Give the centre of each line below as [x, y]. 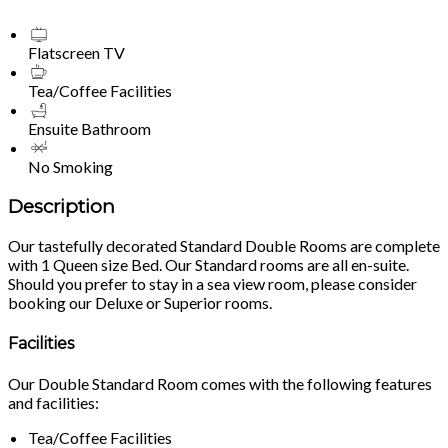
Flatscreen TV [76, 52]
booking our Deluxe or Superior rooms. [140, 303]
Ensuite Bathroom [89, 128]
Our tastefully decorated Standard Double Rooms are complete [224, 246]
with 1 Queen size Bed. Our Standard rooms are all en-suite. [208, 265]
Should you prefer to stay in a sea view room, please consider [212, 284]
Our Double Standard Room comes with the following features [220, 383]
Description [61, 206]
